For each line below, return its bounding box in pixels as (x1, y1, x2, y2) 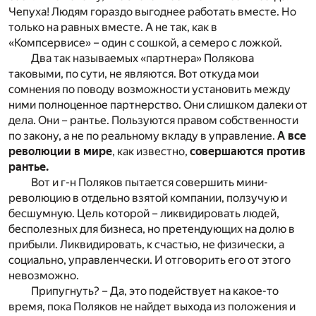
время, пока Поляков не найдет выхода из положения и (8, 300, 296, 314)
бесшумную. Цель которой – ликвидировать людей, (8, 207, 279, 221)
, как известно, (112, 145, 190, 159)
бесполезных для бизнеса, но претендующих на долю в (8, 222, 295, 236)
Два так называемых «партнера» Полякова (31, 51, 254, 66)
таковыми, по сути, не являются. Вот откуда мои (8, 67, 259, 81)
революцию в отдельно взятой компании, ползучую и (8, 191, 287, 205)
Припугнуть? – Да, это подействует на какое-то (31, 284, 279, 298)
